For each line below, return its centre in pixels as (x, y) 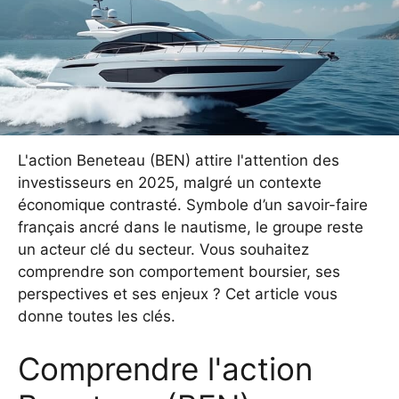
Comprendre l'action (165, 369)
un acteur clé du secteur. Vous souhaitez (163, 249)
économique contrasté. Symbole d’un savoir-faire (193, 204)
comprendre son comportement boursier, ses (179, 271)
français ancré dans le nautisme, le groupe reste (191, 227)
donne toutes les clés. (97, 316)
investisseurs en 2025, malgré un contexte (170, 182)
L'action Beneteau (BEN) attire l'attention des (179, 160)
